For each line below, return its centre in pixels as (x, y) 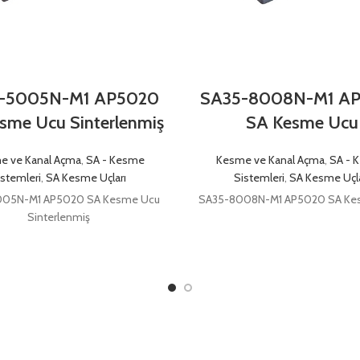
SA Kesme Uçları (86, 178)
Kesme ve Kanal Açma (270, 160)
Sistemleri (259, 178)
